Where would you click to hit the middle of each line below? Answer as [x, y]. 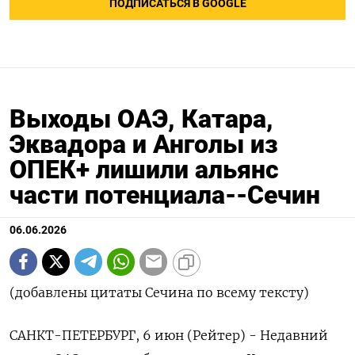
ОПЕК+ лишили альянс [144, 169]
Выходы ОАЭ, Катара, [141, 118]
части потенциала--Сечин [165, 195]
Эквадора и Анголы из [144, 144]
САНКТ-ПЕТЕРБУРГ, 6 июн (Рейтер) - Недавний [169, 335]
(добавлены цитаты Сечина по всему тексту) [159, 292]
